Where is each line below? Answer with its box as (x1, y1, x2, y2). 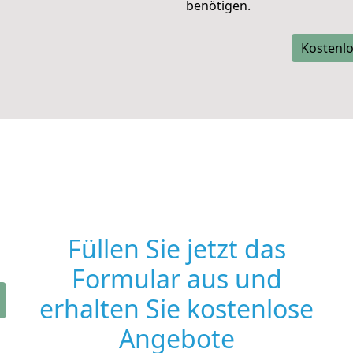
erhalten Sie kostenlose (39, 292, 314, 325)
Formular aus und (71, 262, 282, 295)
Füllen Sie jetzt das (67, 232, 286, 266)
